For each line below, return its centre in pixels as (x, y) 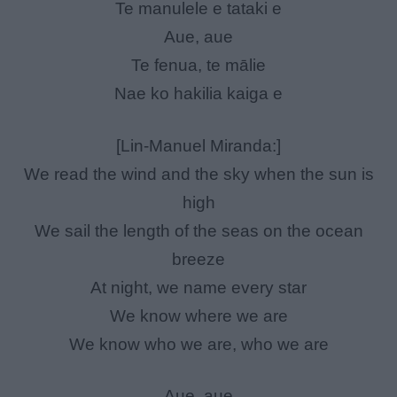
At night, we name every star (198, 287)
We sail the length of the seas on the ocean (198, 230)
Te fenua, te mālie (198, 66)
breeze (198, 259)
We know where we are (198, 315)
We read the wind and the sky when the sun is (198, 174)
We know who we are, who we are (198, 344)
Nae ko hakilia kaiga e (198, 94)
